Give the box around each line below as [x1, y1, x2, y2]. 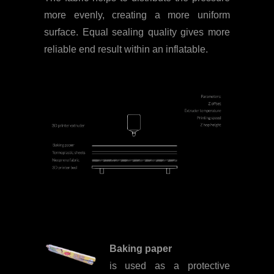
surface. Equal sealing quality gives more [44, 26, 230, 37]
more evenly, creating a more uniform [44, 9, 230, 20]
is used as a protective [109, 261, 230, 272]
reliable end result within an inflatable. [44, 43, 208, 54]
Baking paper [109, 243, 172, 254]
